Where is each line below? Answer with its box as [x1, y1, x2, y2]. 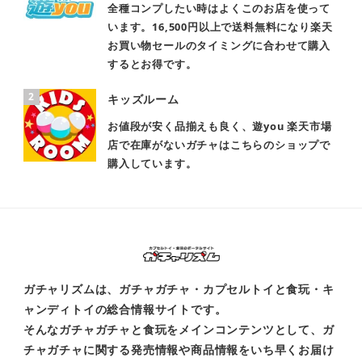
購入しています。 [107, 155, 197, 170]
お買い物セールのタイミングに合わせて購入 [107, 38, 331, 53]
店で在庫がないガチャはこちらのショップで [107, 137, 331, 152]
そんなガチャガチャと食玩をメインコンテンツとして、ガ [23, 321, 335, 337]
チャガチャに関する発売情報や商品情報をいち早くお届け [23, 341, 335, 357]
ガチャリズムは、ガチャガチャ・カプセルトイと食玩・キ [23, 280, 335, 297]
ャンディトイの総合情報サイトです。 [23, 301, 227, 317]
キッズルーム [107, 91, 179, 107]
